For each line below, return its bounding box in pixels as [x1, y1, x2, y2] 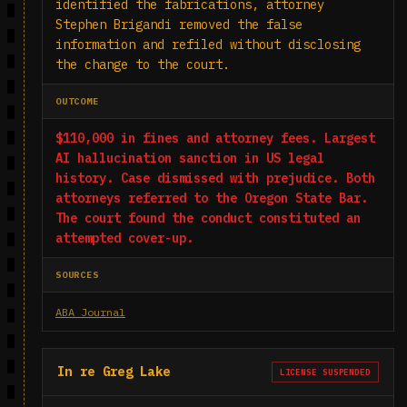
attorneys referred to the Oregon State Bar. [55, 190, 368, 206]
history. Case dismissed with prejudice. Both [55, 170, 375, 186]
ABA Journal [55, 305, 125, 319]
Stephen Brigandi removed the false [55, 16, 303, 33]
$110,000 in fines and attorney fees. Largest [55, 130, 375, 146]
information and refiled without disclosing [55, 36, 361, 53]
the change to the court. [55, 56, 230, 73]
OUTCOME [55, 95, 99, 107]
